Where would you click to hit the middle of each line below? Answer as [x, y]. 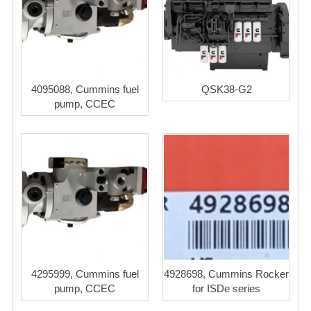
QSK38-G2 [226, 90]
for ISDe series [226, 289]
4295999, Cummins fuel [85, 274]
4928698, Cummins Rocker [226, 274]
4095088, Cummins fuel [85, 90]
